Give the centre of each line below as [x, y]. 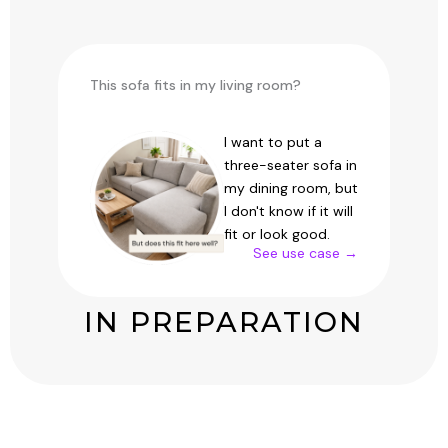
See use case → [305, 253]
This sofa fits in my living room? [195, 85]
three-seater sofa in [290, 165]
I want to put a [273, 142]
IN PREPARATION [224, 322]
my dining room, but [291, 188]
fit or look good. [277, 234]
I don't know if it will [288, 211]
